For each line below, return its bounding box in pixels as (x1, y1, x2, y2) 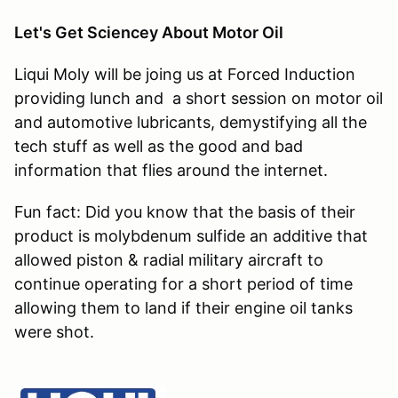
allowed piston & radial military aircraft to (14, 250, 323, 269)
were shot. (14, 322, 103, 341)
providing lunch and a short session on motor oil (14, 88, 383, 107)
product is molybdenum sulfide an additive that (14, 226, 368, 245)
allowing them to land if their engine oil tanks (14, 298, 353, 317)
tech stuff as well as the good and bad (14, 136, 303, 155)
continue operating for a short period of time (14, 274, 353, 293)
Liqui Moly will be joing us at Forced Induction (14, 64, 355, 84)
